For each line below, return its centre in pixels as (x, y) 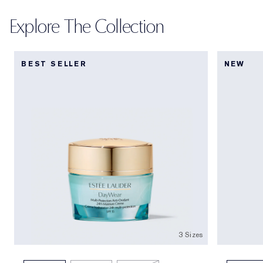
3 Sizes (191, 235)
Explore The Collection (87, 26)
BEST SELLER (54, 64)
